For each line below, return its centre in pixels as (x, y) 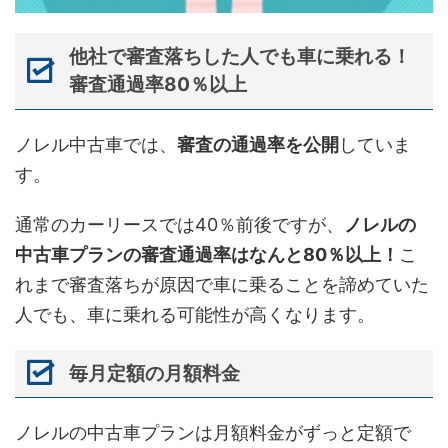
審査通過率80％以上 (157, 85)
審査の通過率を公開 (258, 144)
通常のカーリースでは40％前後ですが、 (179, 224)
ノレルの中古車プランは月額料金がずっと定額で (213, 433)
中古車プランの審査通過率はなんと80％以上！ (207, 254)
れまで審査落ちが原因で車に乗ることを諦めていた (222, 284)
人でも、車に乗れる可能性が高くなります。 (195, 314)
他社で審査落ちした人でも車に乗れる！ (239, 57)
